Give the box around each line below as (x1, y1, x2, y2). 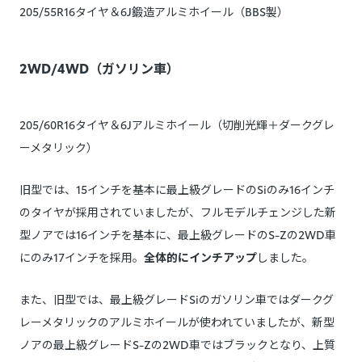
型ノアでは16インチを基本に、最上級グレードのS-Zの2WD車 (19, 226, 336, 243)
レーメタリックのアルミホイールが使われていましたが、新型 (19, 314, 335, 330)
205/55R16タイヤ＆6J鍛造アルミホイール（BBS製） (19, 3, 288, 20)
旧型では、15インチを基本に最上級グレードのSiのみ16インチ (19, 181, 335, 198)
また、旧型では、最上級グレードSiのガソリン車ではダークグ (19, 291, 334, 308)
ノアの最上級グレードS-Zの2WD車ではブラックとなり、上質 (19, 336, 335, 353)
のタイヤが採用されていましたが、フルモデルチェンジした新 (19, 204, 336, 221)
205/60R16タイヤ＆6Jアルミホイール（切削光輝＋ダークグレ (19, 116, 335, 133)
